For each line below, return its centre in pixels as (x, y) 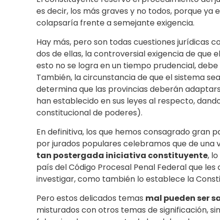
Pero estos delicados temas (91, 198)
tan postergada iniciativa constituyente (122, 156)
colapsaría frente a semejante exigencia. (115, 23)
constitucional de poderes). (89, 113)
